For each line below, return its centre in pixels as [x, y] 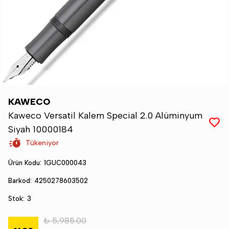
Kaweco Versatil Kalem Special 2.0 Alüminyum [105, 116]
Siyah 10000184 [41, 129]
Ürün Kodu [24, 163]
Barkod [19, 181]
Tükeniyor [42, 143]
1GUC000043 [65, 163]
